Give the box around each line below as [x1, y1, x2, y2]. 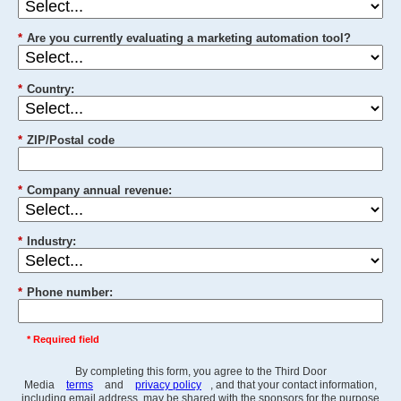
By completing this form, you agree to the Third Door [74, 364, 327, 378]
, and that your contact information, [210, 378, 377, 391]
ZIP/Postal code [27, 132, 115, 147]
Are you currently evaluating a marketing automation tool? [27, 31, 351, 46]
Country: [27, 82, 74, 97]
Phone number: [27, 285, 113, 299]
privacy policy [135, 378, 201, 391]
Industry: [27, 234, 76, 248]
